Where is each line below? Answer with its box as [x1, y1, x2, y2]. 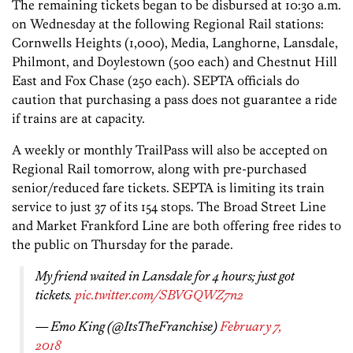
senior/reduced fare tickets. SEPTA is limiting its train [12, 179, 325, 195]
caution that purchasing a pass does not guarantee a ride [12, 91, 337, 107]
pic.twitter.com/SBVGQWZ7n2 [75, 286, 243, 303]
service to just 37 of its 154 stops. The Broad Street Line [12, 198, 326, 214]
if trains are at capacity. [12, 110, 145, 126]
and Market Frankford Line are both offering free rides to [12, 217, 341, 233]
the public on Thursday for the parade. [12, 236, 233, 252]
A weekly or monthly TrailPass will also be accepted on [12, 141, 328, 158]
